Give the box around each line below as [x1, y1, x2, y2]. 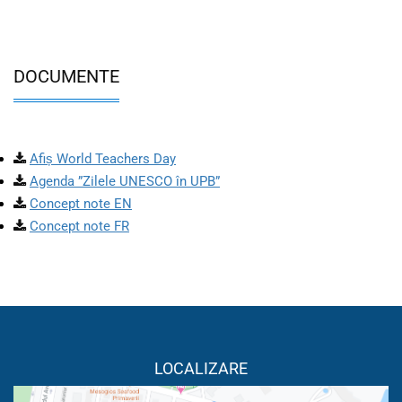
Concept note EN [30, 195, 132, 212]
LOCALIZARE [154, 358, 248, 378]
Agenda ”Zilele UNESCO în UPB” [30, 172, 220, 189]
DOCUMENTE [13, 65, 119, 87]
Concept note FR [30, 217, 129, 234]
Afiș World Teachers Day [30, 150, 176, 167]
